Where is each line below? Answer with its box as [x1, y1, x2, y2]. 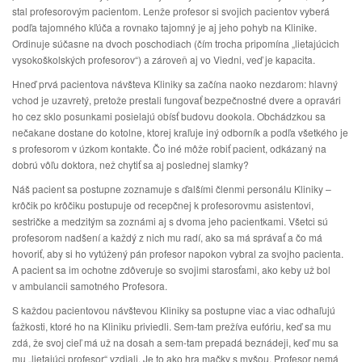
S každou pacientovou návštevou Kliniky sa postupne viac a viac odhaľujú [12, 303, 335, 317]
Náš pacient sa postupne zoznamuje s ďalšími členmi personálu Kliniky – [12, 182, 331, 196]
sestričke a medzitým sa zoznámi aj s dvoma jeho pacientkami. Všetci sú [12, 214, 328, 228]
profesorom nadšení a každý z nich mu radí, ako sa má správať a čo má [12, 230, 322, 244]
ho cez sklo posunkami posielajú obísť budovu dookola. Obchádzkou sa [12, 109, 326, 123]
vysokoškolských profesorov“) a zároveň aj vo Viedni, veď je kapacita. [12, 53, 315, 66]
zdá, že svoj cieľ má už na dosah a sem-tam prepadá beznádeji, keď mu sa [12, 335, 339, 349]
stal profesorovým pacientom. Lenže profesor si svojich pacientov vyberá [12, 4, 330, 18]
